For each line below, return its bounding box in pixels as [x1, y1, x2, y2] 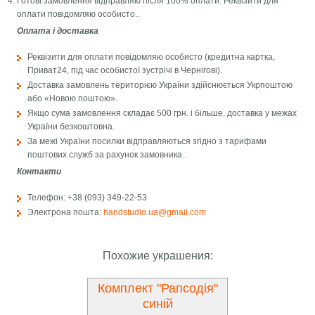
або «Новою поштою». [27, 94, 118, 104]
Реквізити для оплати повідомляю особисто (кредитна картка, [27, 52, 276, 63]
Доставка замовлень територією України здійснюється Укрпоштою [27, 80, 293, 91]
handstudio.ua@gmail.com [103, 207, 207, 218]
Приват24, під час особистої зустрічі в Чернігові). [27, 65, 223, 76]
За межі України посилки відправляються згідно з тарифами [27, 136, 267, 147]
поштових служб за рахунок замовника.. [27, 150, 187, 160]
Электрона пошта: [27, 207, 104, 218]
